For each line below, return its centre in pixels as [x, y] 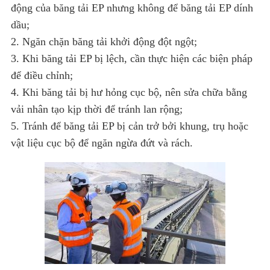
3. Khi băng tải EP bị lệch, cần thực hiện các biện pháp [132, 59]
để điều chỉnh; [42, 76]
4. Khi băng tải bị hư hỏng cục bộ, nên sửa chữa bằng [129, 93]
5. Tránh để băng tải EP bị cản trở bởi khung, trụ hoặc [130, 126]
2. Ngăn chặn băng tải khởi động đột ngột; [104, 42]
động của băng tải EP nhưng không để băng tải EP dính [132, 8]
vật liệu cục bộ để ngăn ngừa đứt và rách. [102, 143]
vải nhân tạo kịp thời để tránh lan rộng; [97, 109]
